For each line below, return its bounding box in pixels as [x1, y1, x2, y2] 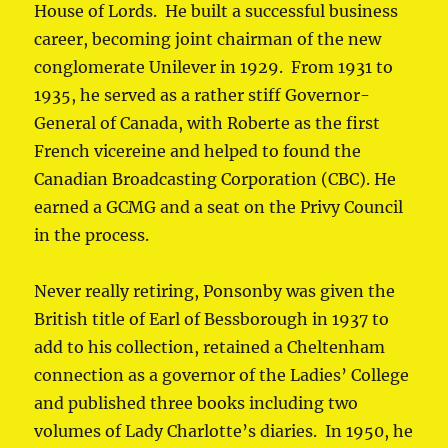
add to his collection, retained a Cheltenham [34, 337, 386, 358]
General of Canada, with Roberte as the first [34, 113, 381, 134]
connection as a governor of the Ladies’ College [34, 365, 410, 386]
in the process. [34, 225, 150, 246]
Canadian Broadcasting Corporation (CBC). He [34, 169, 397, 190]
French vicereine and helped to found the [34, 141, 362, 162]
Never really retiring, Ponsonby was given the [34, 281, 396, 302]
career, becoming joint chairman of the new [34, 29, 382, 50]
